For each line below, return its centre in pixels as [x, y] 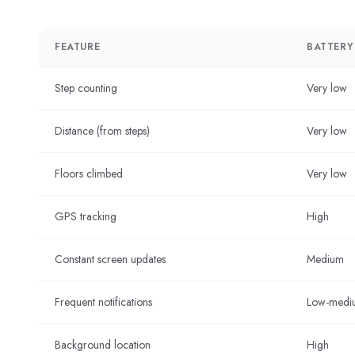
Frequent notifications [103, 302]
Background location [103, 345]
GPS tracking [86, 216]
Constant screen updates [110, 259]
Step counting [86, 88]
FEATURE [78, 47]
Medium [325, 259]
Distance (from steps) [102, 131]
